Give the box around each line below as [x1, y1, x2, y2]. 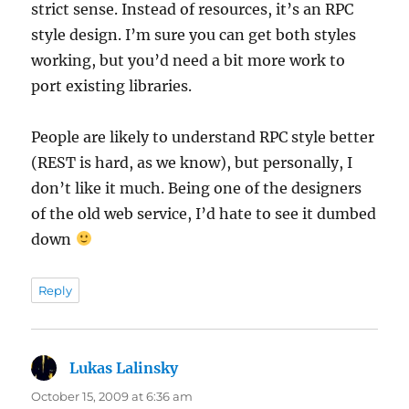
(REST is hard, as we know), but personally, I [31, 152, 353, 172]
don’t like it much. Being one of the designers [31, 178, 362, 197]
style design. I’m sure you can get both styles [31, 25, 357, 44]
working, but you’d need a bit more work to [31, 50, 346, 69]
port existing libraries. [31, 76, 193, 95]
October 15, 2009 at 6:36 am [31, 388, 194, 404]
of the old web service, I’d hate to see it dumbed [31, 204, 377, 223]
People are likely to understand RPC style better [31, 127, 375, 146]
